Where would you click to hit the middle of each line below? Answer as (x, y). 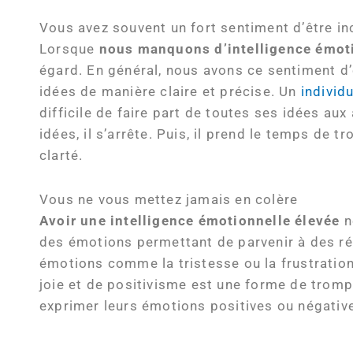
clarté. (61, 156)
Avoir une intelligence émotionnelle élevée (190, 221)
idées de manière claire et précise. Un (170, 92)
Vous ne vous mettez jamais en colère (169, 199)
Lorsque (67, 49)
